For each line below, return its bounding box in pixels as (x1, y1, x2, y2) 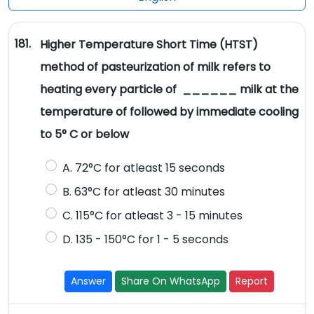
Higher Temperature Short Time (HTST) (39, 36, 258, 53)
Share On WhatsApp (121, 274, 221, 289)
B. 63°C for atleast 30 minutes (62, 184, 225, 200)
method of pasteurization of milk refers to (39, 59, 271, 76)
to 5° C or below (39, 126, 129, 143)
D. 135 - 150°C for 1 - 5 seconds (62, 231, 228, 248)
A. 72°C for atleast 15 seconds (62, 160, 225, 177)
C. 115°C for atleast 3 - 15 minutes (62, 207, 243, 224)
